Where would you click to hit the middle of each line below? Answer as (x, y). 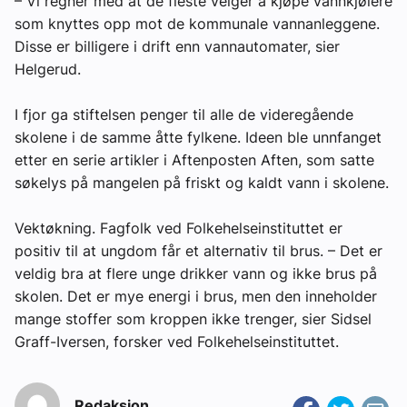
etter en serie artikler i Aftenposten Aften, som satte (194, 159)
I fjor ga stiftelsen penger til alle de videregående (184, 114)
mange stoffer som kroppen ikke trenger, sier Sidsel (193, 318)
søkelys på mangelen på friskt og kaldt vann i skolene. (202, 182)
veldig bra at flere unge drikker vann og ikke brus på (196, 273)
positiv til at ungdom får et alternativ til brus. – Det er (199, 250)
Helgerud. (48, 69)
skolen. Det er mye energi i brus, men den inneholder (196, 296)
